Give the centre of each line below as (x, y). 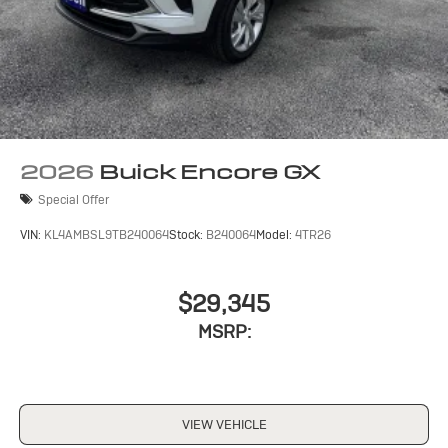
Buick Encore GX (209, 172)
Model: (275, 234)
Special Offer (73, 199)
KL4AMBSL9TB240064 (106, 234)
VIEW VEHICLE (224, 424)
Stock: (187, 234)
